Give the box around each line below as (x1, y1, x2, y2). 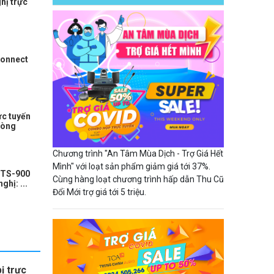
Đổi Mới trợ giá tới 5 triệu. (53, 187, 146, 197)
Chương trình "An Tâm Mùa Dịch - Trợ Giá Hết (53, 149, 223, 158)
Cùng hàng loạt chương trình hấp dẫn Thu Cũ (53, 174, 224, 184)
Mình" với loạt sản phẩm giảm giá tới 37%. (53, 161, 210, 171)
